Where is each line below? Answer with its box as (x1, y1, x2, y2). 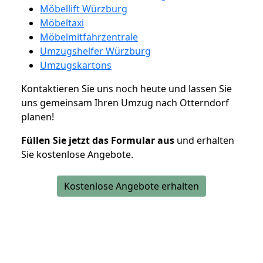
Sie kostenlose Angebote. (21, 147, 133, 161)
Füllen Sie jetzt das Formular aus (21, 133, 174, 147)
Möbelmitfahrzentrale (40, 30, 138, 43)
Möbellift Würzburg (40, 2, 127, 15)
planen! (21, 110, 54, 123)
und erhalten (174, 133, 234, 147)
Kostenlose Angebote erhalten (64, 179, 199, 193)
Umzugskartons (40, 58, 112, 72)
